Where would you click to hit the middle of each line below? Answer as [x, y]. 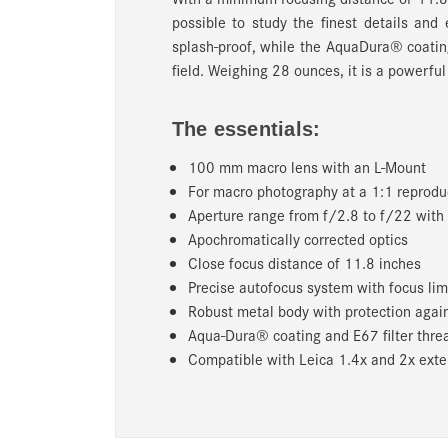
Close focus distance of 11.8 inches [304, 262]
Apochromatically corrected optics [297, 238]
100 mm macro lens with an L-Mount [306, 166]
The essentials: [246, 128]
